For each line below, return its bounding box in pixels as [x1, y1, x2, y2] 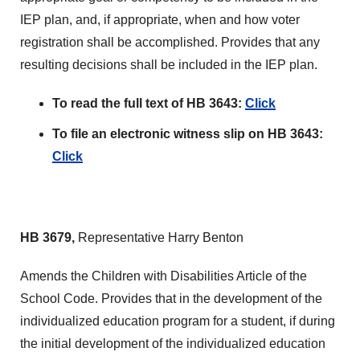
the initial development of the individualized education [20, 337, 325, 350]
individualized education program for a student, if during [20, 314, 335, 328]
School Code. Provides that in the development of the [20, 292, 322, 305]
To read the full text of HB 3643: [52, 96, 245, 110]
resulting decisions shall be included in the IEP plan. [20, 58, 317, 72]
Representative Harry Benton [78, 231, 243, 244]
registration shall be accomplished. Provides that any [20, 35, 320, 49]
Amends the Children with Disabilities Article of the [20, 269, 307, 283]
